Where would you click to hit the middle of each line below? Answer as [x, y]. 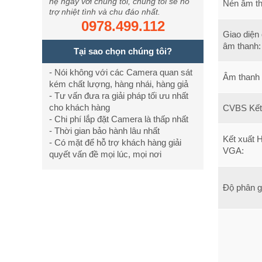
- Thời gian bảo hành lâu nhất [104, 130]
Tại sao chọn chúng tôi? [123, 51]
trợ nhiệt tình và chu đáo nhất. [105, 11]
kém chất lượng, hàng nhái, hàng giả [119, 84]
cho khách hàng [80, 107]
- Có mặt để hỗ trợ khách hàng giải [115, 142]
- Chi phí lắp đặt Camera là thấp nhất [119, 119]
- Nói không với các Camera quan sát [121, 72]
